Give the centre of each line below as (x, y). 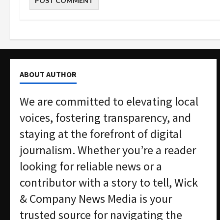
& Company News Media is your (96, 199)
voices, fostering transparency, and (105, 118)
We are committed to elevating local (109, 101)
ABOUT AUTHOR (48, 74)
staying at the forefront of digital (101, 134)
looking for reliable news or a (91, 166)
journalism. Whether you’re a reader (108, 150)
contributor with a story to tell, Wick (109, 182)
